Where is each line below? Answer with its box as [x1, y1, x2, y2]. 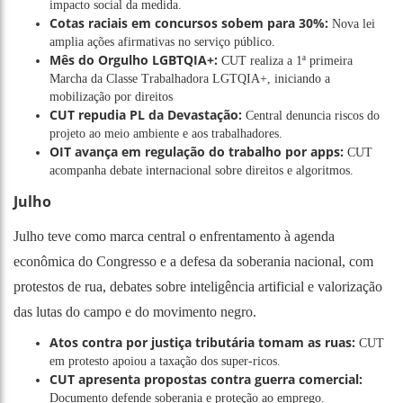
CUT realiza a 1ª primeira [218, 53, 353, 67]
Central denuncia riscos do [242, 108, 380, 122]
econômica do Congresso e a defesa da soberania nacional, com [13, 253, 373, 269]
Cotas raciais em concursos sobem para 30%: [49, 13, 328, 31]
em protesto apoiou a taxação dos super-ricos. [49, 354, 281, 368]
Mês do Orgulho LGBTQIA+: [49, 50, 218, 68]
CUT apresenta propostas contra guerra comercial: [49, 370, 363, 388]
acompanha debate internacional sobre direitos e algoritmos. [49, 163, 354, 177]
